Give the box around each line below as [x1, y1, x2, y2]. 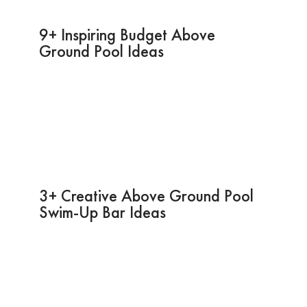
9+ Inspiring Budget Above [38, 23, 215, 45]
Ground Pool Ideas [38, 40, 164, 62]
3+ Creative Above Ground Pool [38, 184, 254, 206]
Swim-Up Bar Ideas [38, 201, 166, 223]
